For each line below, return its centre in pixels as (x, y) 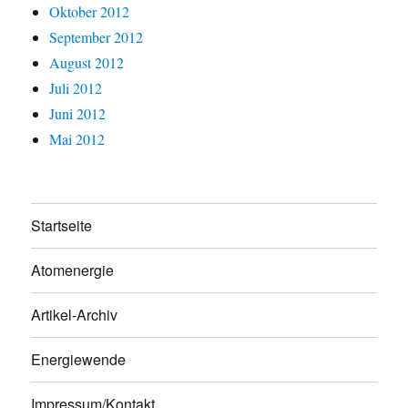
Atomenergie (73, 270)
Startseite (62, 225)
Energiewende (79, 359)
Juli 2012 (76, 87)
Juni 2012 (78, 113)
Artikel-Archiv (75, 315)
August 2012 (87, 62)
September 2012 (97, 36)
